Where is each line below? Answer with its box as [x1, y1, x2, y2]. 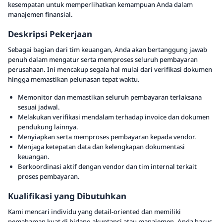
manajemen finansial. [8, 10, 73, 19]
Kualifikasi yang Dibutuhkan [8, 190, 126, 202]
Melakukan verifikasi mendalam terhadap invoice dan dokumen [18, 112, 210, 121]
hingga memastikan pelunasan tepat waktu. [8, 75, 140, 84]
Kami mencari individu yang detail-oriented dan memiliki [8, 207, 181, 216]
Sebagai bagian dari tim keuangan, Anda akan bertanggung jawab [8, 45, 207, 54]
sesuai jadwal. [18, 103, 60, 111]
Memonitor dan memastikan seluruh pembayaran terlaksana [18, 93, 202, 102]
